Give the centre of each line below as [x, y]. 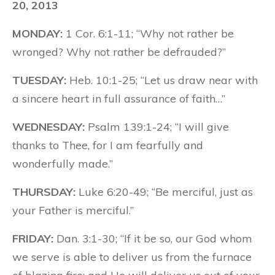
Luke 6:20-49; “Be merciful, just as [164, 192]
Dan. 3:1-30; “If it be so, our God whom [153, 238]
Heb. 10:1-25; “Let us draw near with [162, 80]
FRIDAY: [33, 238]
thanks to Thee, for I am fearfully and [108, 145]
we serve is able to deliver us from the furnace [132, 257]
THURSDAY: [44, 192]
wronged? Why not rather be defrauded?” [119, 52]
